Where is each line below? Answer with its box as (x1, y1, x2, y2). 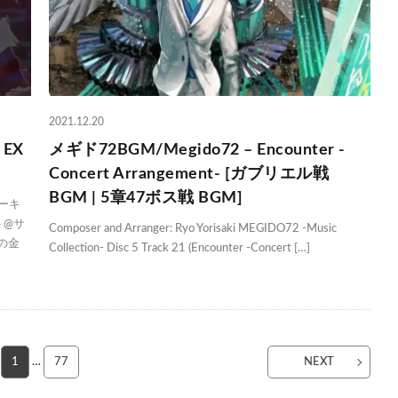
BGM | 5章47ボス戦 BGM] (49, 190, 243, 207)
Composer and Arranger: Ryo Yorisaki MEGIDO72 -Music (49, 223, 338, 235)
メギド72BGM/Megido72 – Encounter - (49, 142, 346, 159)
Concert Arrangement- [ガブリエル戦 (49, 166, 330, 183)
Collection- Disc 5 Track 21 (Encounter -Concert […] (49, 243, 311, 255)
